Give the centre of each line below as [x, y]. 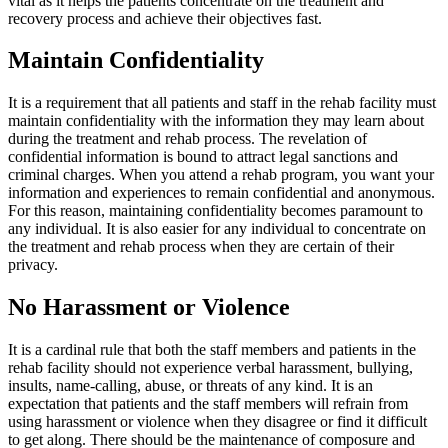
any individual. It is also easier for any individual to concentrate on [217, 229]
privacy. [35, 265]
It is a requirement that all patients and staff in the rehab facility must [222, 103]
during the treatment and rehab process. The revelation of [187, 139]
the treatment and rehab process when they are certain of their [201, 247]
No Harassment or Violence [149, 307]
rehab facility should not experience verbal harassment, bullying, [210, 368]
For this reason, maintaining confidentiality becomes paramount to [215, 211]
